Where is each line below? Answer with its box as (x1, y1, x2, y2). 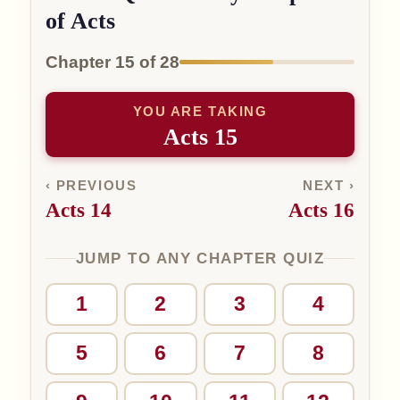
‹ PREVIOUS (45, 177, 137, 193)
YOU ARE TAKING (132, 103, 268, 119)
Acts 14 (45, 198, 112, 221)
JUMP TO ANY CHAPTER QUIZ (75, 249, 325, 267)
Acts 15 (162, 122, 237, 150)
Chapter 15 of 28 (45, 52, 179, 71)
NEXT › (303, 177, 355, 193)
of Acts (45, 7, 115, 34)
